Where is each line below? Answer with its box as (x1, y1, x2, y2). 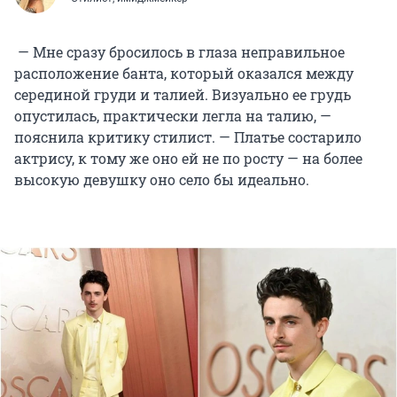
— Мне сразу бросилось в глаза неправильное (14, 42, 345, 61)
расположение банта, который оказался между (14, 63, 354, 82)
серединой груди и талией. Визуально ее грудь (14, 84, 351, 104)
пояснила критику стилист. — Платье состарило (14, 127, 362, 146)
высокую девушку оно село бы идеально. (14, 169, 309, 189)
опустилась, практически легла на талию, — (14, 105, 331, 125)
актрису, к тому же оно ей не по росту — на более (14, 148, 362, 167)
